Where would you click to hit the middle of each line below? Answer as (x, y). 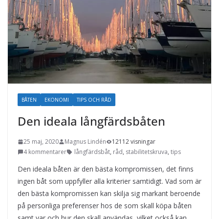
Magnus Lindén (85, 142)
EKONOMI (57, 100)
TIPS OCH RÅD (94, 100)
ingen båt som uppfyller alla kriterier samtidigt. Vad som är (109, 181)
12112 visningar (134, 142)
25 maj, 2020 (41, 142)
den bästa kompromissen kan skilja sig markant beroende (109, 193)
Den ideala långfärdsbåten (91, 121)
